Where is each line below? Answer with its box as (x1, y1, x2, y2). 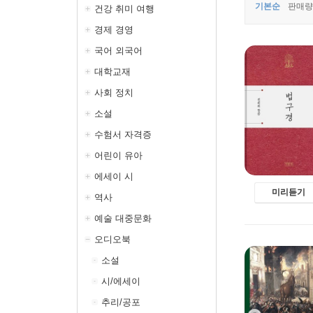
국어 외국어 (94, 45, 143, 56)
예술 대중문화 (94, 213, 152, 224)
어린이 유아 (94, 150, 143, 161)
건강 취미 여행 (94, 3, 154, 14)
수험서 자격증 (94, 129, 152, 140)
